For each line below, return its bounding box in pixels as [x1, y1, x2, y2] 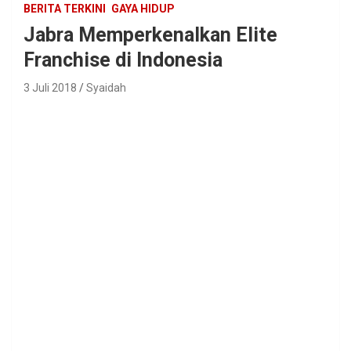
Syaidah [86, 81, 126, 94]
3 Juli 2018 [24, 81, 77, 94]
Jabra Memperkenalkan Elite [24, 23, 277, 46]
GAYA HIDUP [111, 2, 175, 15]
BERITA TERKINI [24, 2, 106, 15]
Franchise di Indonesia [24, 48, 223, 71]
